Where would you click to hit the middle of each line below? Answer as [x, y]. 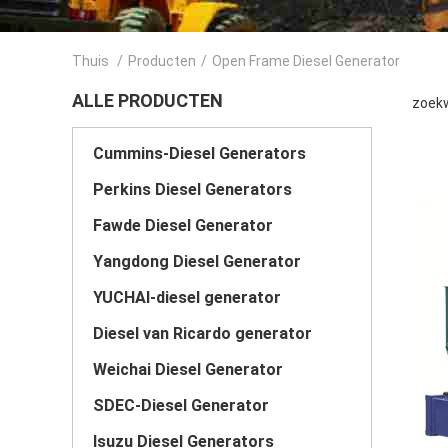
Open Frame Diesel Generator [306, 61]
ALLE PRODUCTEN [147, 100]
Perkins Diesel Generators [192, 189]
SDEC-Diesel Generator [181, 405]
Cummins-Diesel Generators [199, 153]
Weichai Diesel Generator [188, 369]
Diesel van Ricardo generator [202, 333]
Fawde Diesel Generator [183, 225]
